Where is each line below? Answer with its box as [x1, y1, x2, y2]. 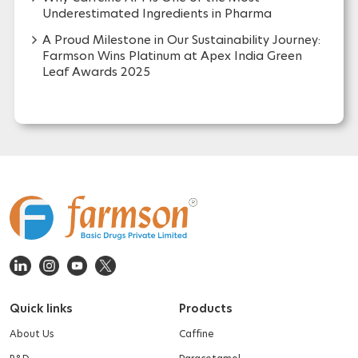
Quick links [10, 319, 73, 336]
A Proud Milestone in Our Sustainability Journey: [42, 50, 320, 67]
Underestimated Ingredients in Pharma [42, 23, 272, 41]
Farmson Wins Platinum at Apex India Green [42, 66, 302, 83]
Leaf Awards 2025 [42, 82, 150, 99]
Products [179, 319, 233, 336]
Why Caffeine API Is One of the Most [42, 7, 260, 25]
